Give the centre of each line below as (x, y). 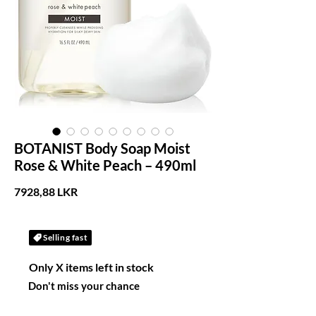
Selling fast (66, 237)
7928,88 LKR (46, 192)
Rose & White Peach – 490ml (105, 165)
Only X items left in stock (92, 267)
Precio (93, 191)
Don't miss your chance (84, 286)
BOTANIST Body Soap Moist (102, 148)
